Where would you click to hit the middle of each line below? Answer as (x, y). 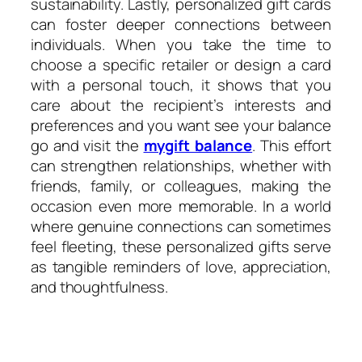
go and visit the (87, 146)
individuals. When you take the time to (181, 45)
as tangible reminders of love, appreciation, (181, 267)
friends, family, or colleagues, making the (181, 186)
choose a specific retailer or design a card (181, 65)
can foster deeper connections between (181, 25)
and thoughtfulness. (100, 287)
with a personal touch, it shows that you (181, 85)
